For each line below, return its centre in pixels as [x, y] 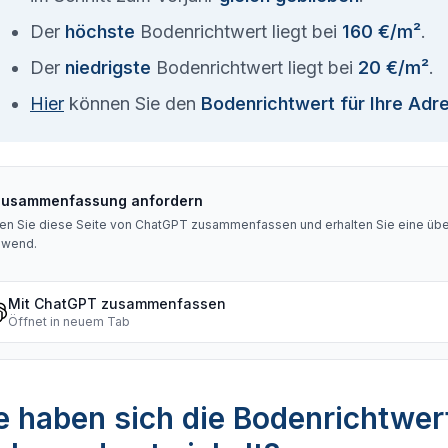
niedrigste [108, 67]
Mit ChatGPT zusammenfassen [117, 303]
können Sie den [132, 103]
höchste [100, 31]
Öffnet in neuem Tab [69, 321]
